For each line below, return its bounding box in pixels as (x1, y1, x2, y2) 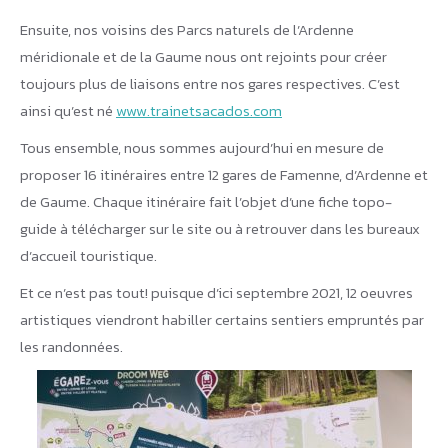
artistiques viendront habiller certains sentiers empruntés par (20, 307, 424, 331)
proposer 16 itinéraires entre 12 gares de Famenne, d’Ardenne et (20, 162, 428, 186)
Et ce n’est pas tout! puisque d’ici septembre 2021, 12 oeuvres (20, 280, 413, 304)
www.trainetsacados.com (116, 98, 282, 122)
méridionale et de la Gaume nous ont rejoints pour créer (20, 44, 387, 68)
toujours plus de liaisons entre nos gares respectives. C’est (20, 71, 400, 95)
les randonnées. (20, 334, 123, 358)
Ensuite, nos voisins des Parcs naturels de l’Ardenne (20, 17, 354, 41)
